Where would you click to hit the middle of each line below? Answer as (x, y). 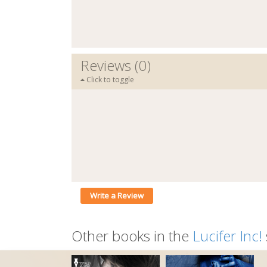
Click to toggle (109, 80)
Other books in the (132, 236)
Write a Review (117, 196)
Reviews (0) (116, 66)
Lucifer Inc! (227, 236)
